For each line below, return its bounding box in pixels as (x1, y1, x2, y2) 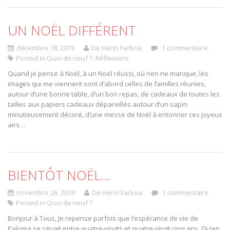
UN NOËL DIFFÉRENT (8, 21, 136, 40)
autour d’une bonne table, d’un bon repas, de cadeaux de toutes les (8, 89, 220, 99)
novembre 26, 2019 (16, 188, 75, 197)
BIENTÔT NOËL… (8, 166, 110, 184)
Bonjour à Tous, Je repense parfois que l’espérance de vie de (8, 214, 198, 223)
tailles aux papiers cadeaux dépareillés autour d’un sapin (8, 100, 187, 109)
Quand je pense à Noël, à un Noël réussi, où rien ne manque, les (8, 69, 208, 78)
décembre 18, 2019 (16, 43, 74, 52)
